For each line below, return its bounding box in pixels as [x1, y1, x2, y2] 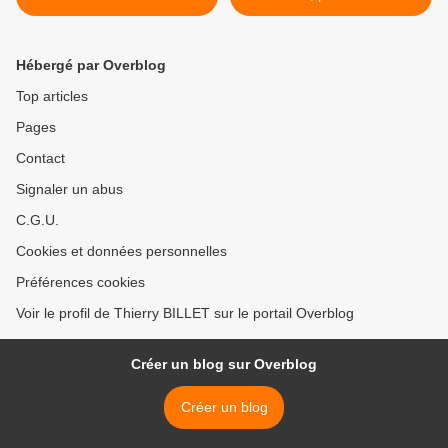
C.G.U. [16, 212, 59, 229]
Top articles [16, 88, 88, 105]
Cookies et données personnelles [16, 243, 227, 260]
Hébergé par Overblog [16, 57, 166, 74]
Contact [16, 150, 65, 167]
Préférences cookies [16, 274, 145, 291]
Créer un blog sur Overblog [131, 356, 317, 373]
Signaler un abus [16, 181, 123, 198]
